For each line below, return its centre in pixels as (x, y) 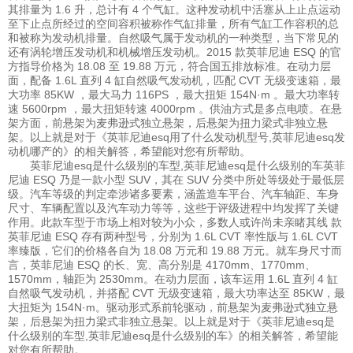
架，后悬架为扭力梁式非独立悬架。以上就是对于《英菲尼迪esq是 (171, 322)
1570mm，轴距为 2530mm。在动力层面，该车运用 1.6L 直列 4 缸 (173, 279)
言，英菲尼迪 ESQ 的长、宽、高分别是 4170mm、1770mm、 (162, 265)
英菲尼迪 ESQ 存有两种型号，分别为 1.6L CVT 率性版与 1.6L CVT (173, 237)
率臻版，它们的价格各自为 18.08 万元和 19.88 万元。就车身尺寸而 (175, 251)
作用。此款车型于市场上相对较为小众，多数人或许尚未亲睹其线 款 (175, 223)
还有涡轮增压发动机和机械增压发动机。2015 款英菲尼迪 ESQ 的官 (175, 52)
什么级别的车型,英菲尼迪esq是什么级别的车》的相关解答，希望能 (173, 336)
